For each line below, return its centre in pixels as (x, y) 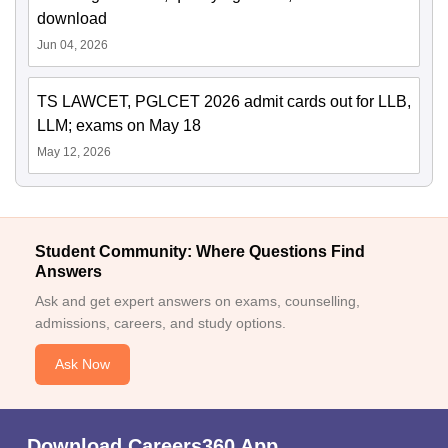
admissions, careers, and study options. (160, 323)
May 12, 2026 (74, 152)
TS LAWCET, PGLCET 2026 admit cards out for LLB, (224, 102)
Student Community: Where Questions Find (200, 252)
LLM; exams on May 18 (119, 126)
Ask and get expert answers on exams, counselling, (197, 301)
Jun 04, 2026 (72, 45)
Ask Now (82, 364)
